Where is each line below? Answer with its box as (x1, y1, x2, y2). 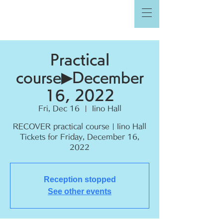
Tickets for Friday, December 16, (20, 133, 139, 140)
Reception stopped (43, 175, 116, 184)
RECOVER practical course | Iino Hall (13, 123, 146, 130)
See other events (48, 187, 111, 196)
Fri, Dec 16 (38, 105, 80, 112)
